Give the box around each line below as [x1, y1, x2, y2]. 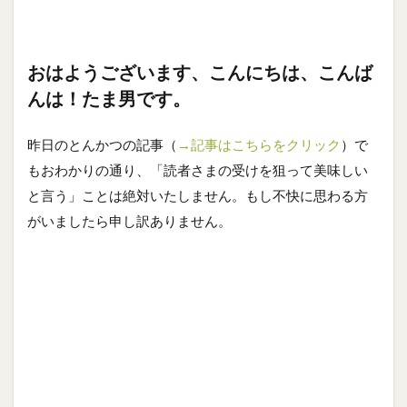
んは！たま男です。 [27, 87, 191, 109]
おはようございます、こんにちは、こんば [27, 61, 372, 83]
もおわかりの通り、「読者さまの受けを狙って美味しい [27, 162, 368, 178]
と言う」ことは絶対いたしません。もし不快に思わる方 [27, 187, 368, 203]
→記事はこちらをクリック [177, 136, 341, 153]
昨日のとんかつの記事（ [27, 136, 177, 153]
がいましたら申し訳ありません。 [27, 213, 232, 229]
